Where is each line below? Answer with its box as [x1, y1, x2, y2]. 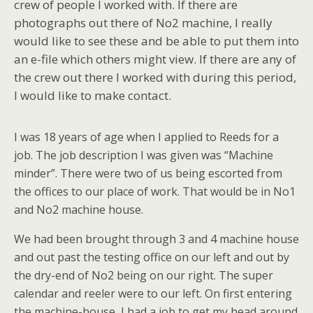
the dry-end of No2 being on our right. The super [14, 268, 273, 283]
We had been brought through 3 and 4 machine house [14, 231, 299, 247]
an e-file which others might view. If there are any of [14, 51, 296, 67]
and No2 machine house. [14, 202, 143, 217]
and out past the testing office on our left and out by [14, 249, 289, 265]
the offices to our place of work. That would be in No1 [14, 184, 296, 199]
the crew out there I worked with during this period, [14, 69, 296, 85]
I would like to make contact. [14, 87, 171, 103]
